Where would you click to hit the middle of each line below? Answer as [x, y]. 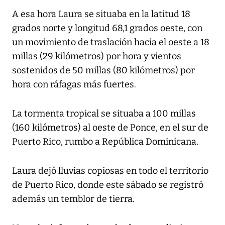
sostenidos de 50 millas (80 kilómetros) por [103, 71]
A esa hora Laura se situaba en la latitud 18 [101, 14]
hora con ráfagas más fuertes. [74, 85]
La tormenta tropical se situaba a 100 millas [104, 114]
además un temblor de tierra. [73, 199]
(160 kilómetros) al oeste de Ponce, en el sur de [110, 128]
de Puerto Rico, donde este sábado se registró [108, 185]
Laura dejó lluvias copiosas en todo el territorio [110, 171]
